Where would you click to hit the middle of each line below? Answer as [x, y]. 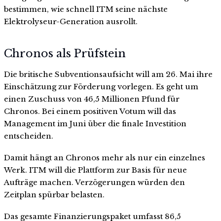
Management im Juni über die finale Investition [95, 124]
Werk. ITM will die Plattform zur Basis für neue [95, 170]
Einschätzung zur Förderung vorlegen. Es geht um [101, 87]
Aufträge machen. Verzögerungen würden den [94, 182]
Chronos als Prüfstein [65, 54]
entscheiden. [29, 136]
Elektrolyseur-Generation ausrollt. [71, 21]
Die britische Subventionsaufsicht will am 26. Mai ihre [108, 74]
